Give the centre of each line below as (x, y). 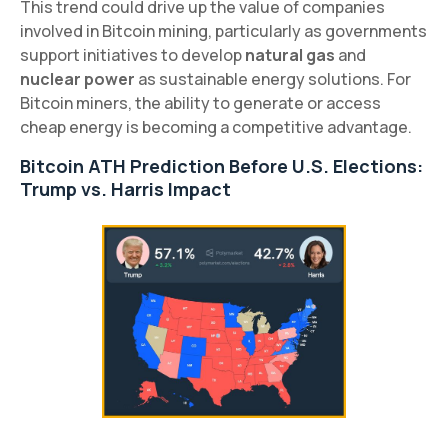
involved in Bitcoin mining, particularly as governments (223, 30)
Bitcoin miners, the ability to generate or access (200, 102)
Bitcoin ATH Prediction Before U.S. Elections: (221, 165)
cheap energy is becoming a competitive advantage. (216, 126)
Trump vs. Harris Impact (125, 188)
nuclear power (77, 78)
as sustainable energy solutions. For (273, 78)
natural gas (290, 54)
